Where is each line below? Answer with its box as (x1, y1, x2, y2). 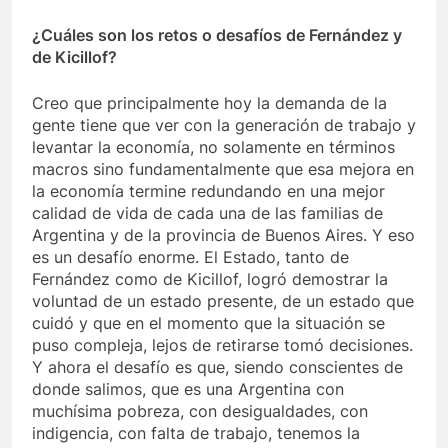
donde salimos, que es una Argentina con (32, 379, 344, 400)
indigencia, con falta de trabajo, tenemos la (32, 423, 360, 444)
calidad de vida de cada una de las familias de (32, 203, 383, 224)
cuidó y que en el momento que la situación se (32, 313, 385, 334)
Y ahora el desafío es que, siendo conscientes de (32, 357, 403, 378)
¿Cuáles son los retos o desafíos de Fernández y (32, 25, 402, 46)
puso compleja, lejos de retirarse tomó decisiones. (32, 335, 413, 356)
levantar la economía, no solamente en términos (32, 137, 395, 158)
